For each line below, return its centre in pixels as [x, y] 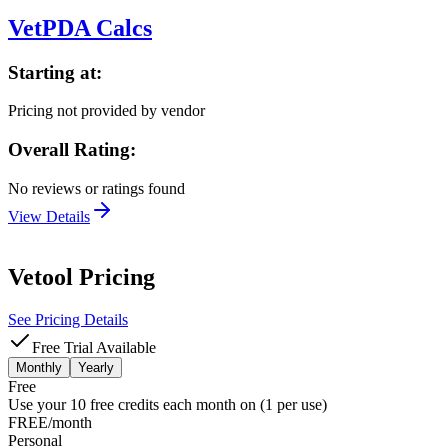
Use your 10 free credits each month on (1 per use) [167, 404]
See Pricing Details [68, 319]
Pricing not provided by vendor [106, 111]
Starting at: [55, 72]
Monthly [39, 367]
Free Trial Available [94, 347]
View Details [49, 216]
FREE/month [50, 422]
